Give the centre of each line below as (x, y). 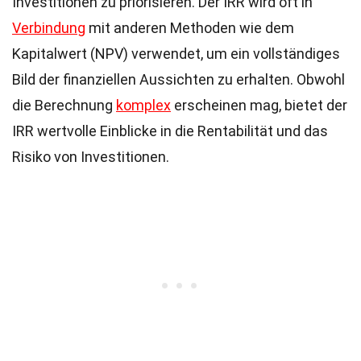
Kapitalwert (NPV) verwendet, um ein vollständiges (176, 54)
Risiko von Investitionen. (91, 157)
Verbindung (49, 28)
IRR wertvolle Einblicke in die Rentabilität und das (170, 131)
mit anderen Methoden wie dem (190, 28)
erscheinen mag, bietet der (259, 105)
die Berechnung (64, 105)
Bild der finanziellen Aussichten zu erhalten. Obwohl (178, 79)
